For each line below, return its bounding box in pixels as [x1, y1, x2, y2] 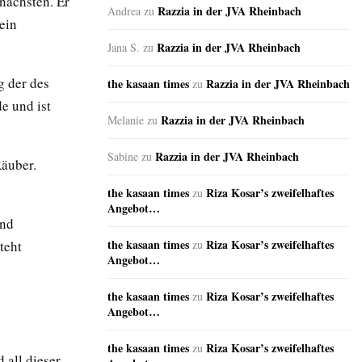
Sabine [107, 149, 138, 165]
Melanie [107, 112, 144, 128]
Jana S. [107, 40, 140, 56]
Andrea [107, 3, 141, 19]
